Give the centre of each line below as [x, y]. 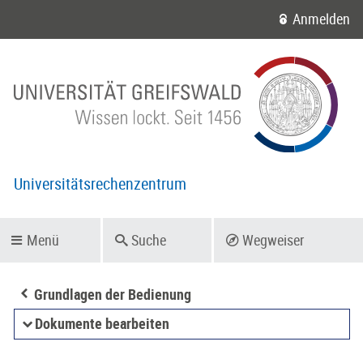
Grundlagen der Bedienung [112, 295]
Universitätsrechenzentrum [100, 184]
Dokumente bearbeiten [102, 325]
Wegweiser [273, 240]
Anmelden [321, 19]
